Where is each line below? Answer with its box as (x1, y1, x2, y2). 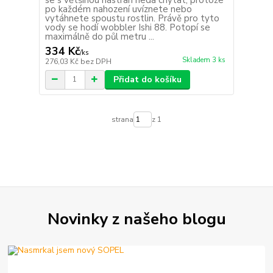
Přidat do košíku (113, 73, 182, 85)
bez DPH (80, 56, 112, 66)
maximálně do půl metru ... (44, 30, 154, 43)
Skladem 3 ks (182, 55, 225, 65)
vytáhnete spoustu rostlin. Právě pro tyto (44, 12, 219, 24)
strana (111, 114, 133, 124)
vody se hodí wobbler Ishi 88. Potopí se (44, 21, 210, 34)
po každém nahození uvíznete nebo (44, 2, 192, 15)
